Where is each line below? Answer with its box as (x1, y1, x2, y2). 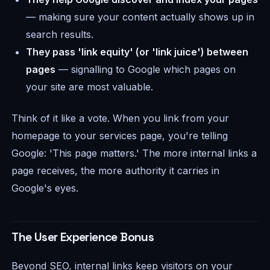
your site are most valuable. (26, 81, 154, 93)
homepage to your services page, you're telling (11, 129, 228, 142)
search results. (26, 28, 94, 41)
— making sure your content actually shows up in (26, 11, 255, 24)
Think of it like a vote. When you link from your (11, 111, 230, 124)
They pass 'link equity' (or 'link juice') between (26, 46, 249, 58)
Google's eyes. (11, 181, 79, 194)
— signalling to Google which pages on (55, 63, 236, 76)
